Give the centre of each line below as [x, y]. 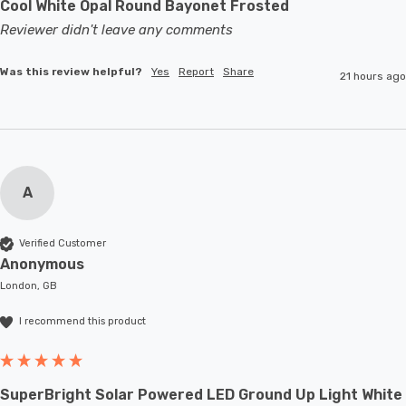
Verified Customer [63, 244]
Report [196, 71]
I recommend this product [82, 322]
